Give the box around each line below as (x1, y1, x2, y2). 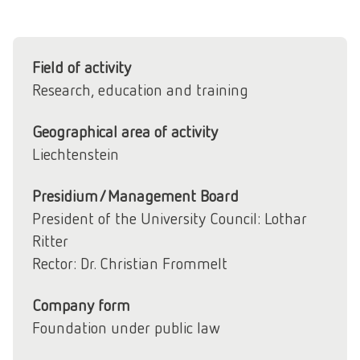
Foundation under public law (32, 317, 220, 337)
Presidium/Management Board (32, 186, 239, 206)
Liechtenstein (32, 144, 119, 164)
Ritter (32, 231, 68, 251)
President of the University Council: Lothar (32, 208, 307, 228)
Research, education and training (32, 80, 248, 100)
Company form (32, 295, 130, 315)
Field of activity (32, 57, 131, 77)
